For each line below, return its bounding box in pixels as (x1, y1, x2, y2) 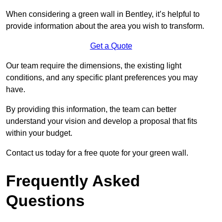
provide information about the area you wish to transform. (6, 22, 204, 31)
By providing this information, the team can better (6, 105, 176, 114)
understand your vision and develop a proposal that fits (6, 117, 197, 126)
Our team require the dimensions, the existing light (6, 61, 181, 70)
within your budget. (6, 129, 72, 138)
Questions (6, 192, 85, 210)
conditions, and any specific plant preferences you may (6, 73, 198, 82)
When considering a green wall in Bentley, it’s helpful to (6, 10, 200, 19)
